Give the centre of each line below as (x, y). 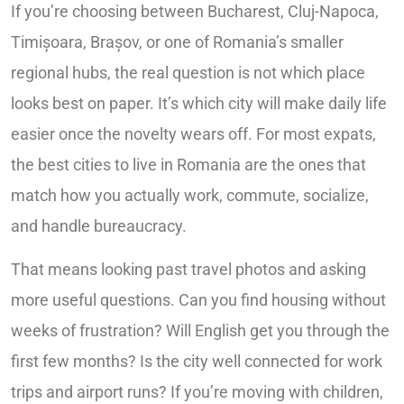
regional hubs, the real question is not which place (188, 72)
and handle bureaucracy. (99, 225)
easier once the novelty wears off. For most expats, (193, 133)
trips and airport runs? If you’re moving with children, (197, 392)
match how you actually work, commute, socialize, (190, 195)
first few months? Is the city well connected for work (197, 362)
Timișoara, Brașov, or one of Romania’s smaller (177, 41)
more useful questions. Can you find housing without (198, 300)
